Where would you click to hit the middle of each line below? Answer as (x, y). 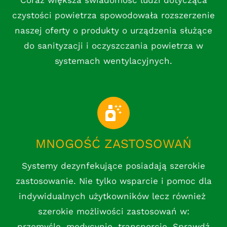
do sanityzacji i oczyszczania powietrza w (113, 46)
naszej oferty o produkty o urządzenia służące (113, 31)
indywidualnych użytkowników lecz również (113, 196)
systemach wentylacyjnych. (113, 61)
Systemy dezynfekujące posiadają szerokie (113, 166)
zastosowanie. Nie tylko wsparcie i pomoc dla (113, 181)
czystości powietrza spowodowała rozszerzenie (113, 15)
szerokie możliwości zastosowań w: (113, 212)
